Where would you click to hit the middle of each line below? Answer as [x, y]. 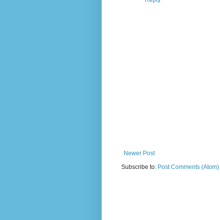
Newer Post [139, 153]
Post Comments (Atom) [188, 167]
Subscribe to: [139, 167]
